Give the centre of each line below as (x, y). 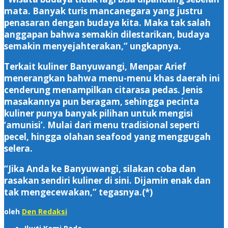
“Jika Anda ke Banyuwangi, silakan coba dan (100, 168)
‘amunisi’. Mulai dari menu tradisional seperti (102, 125)
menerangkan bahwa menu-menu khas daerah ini (112, 78)
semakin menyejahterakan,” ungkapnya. (93, 46)
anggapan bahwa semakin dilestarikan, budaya (107, 34)
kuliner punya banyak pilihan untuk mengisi (98, 113)
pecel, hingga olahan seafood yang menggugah (107, 136)
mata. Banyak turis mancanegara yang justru (103, 11)
